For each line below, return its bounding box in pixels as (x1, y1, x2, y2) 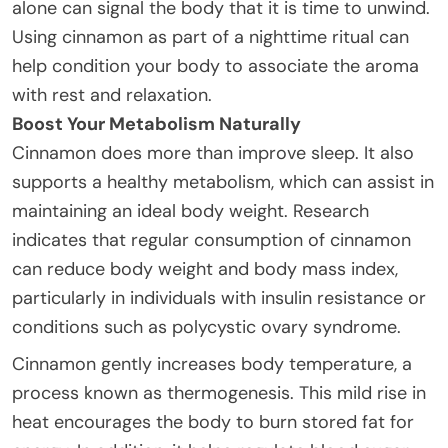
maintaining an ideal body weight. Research (12, 198, 369, 223)
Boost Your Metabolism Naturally (12, 111, 301, 136)
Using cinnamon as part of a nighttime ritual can (12, 24, 409, 49)
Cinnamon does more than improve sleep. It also (12, 140, 414, 165)
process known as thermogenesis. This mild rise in (12, 380, 426, 405)
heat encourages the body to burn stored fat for (12, 409, 414, 434)
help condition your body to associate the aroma (12, 53, 419, 78)
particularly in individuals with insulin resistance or (12, 285, 426, 310)
